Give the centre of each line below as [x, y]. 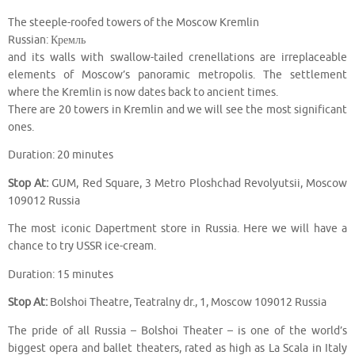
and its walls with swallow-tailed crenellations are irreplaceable [177, 57]
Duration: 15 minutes [61, 274]
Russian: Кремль [47, 40]
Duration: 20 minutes [61, 155]
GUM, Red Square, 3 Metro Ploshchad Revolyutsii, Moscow [198, 183]
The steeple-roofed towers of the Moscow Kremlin [134, 22]
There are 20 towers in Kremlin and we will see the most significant [177, 109]
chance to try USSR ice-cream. [82, 246]
